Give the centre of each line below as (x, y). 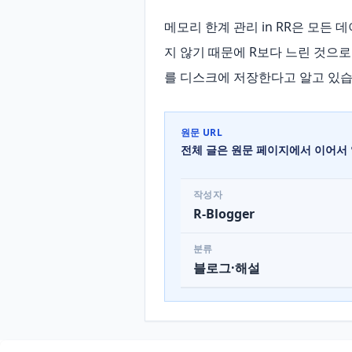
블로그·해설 (227, 268)
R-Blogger (224, 214)
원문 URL (202, 132)
